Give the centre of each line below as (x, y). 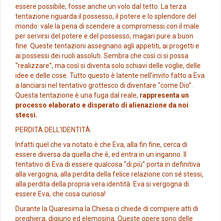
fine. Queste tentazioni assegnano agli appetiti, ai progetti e (107, 46)
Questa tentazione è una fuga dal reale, (77, 95)
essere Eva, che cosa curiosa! (60, 194)
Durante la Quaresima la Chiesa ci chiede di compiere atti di (107, 209)
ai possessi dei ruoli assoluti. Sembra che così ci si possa (102, 56)
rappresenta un (164, 95)
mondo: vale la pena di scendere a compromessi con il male (107, 26)
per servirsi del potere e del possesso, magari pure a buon (104, 36)
